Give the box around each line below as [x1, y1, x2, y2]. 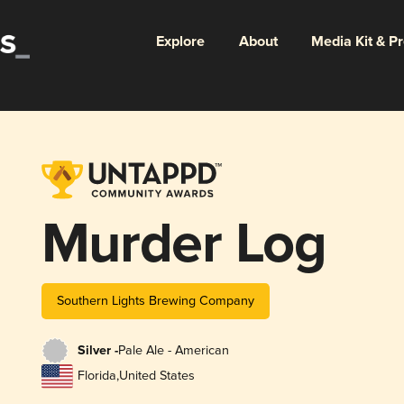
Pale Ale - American [117, 343, 229, 359]
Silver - [77, 343, 118, 360]
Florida [77, 368, 116, 384]
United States [118, 368, 195, 384]
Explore [155, 32, 205, 51]
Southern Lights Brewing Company [56, 292, 254, 308]
